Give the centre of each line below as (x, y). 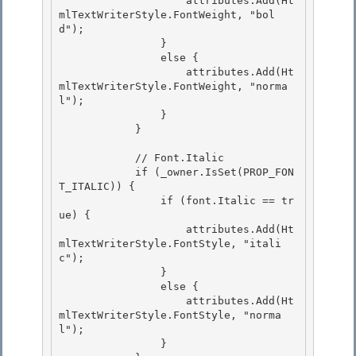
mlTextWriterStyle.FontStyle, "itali (170, 244)
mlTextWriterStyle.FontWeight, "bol (167, 15)
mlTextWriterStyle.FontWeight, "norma (173, 87)
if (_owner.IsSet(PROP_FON (97, 172)
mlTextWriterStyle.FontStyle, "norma (170, 315)
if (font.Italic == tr (110, 201)
